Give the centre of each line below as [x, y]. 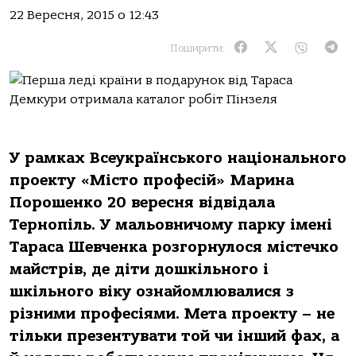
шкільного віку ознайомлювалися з [152, 292]
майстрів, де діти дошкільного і [139, 269]
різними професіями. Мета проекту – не [172, 314]
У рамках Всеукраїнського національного [178, 158]
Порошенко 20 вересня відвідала [142, 203]
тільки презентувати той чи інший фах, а [174, 336]
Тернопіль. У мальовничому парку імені [171, 225]
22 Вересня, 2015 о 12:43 [84, 15]
